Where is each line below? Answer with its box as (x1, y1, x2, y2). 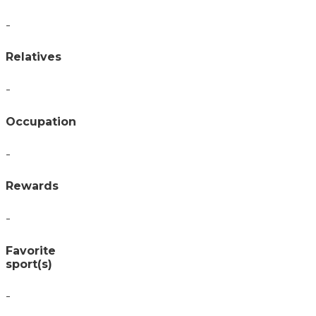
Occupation (6, 114, 76, 128)
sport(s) (6, 257, 52, 271)
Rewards (6, 179, 59, 193)
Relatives (6, 50, 61, 64)
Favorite (6, 243, 56, 257)
